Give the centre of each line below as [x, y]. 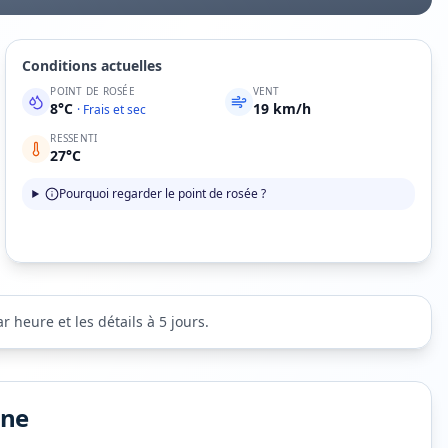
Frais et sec [115, 109]
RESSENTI [74, 138]
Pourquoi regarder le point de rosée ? [163, 193]
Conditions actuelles [92, 65]
